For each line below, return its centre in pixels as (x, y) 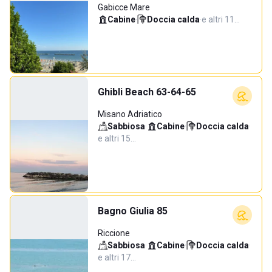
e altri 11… (221, 19)
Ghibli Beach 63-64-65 (147, 92)
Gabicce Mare (124, 7)
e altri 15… (117, 138)
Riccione (114, 233)
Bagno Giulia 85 (133, 211)
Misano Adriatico (130, 114)
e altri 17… (117, 257)
